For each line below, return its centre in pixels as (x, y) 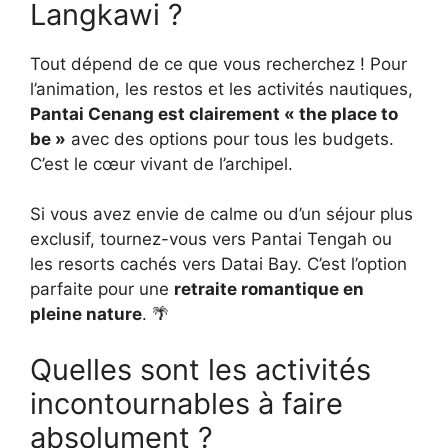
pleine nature (86, 314)
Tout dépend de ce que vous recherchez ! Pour (218, 63)
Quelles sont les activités (200, 369)
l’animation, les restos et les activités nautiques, (221, 88)
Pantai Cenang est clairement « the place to (214, 113)
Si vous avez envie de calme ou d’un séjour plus (221, 214)
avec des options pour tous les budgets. (230, 138)
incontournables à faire (186, 403)
